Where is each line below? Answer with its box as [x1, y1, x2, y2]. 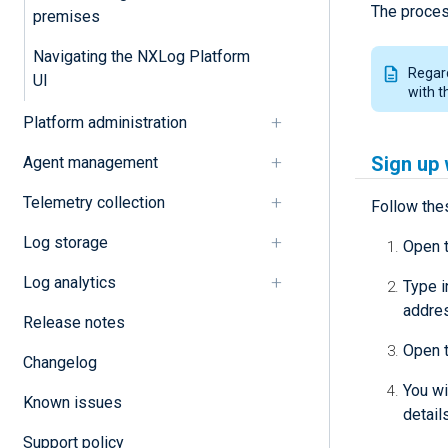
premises [32, 6, 100, 26]
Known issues [22, 392, 122, 412]
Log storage [22, 232, 108, 252]
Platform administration [22, 112, 187, 132]
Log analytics [22, 272, 116, 292]
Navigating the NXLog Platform [32, 46, 250, 66]
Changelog [22, 352, 97, 372]
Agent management [22, 152, 158, 172]
